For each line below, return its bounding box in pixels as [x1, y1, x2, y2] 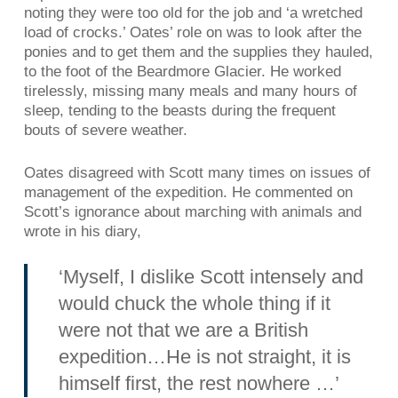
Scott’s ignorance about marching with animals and [23, 203, 362, 220]
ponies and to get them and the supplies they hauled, [23, 44, 373, 60]
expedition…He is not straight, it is [59, 346, 352, 368]
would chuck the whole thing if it [59, 292, 331, 314]
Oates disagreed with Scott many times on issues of [23, 163, 370, 181]
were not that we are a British [59, 319, 309, 341]
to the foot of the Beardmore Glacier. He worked [23, 63, 341, 80]
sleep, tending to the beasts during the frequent [23, 102, 336, 119]
